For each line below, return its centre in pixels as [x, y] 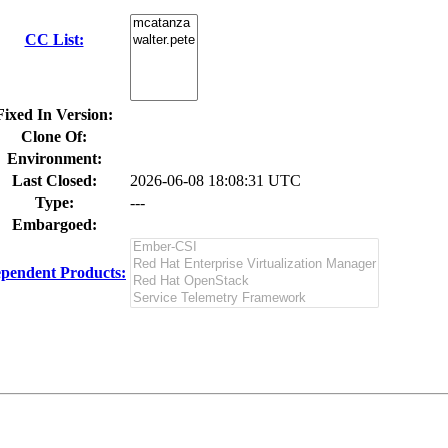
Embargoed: [54, 224]
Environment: [54, 158]
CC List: [54, 39]
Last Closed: [54, 180]
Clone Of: [54, 136]
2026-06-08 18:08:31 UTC [215, 180]
